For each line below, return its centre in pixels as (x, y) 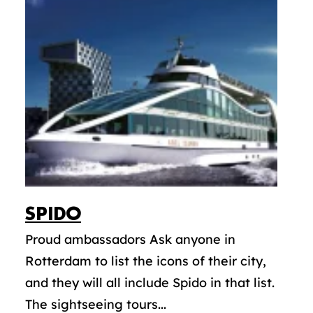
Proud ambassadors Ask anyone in (130, 239)
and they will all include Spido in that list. (150, 283)
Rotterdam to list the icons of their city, (146, 261)
